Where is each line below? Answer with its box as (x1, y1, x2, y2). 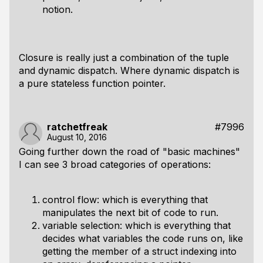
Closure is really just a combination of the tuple (19, 52, 229, 63)
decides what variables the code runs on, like (42, 232, 243, 244)
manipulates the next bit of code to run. (42, 207, 218, 218)
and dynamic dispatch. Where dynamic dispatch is (19, 65, 240, 76)
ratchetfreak (47, 121, 107, 133)
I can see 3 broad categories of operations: (19, 159, 211, 170)
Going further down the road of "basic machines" (19, 146, 240, 157)
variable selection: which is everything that (42, 220, 231, 231)
